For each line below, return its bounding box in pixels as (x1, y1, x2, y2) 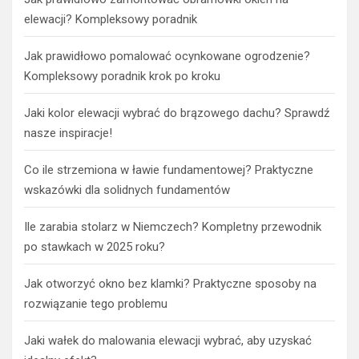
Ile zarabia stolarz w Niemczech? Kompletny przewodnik (24, 219, 321, 234)
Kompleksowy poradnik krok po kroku (24, 68, 220, 83)
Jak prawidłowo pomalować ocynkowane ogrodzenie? (24, 48, 310, 63)
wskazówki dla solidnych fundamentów (24, 182, 230, 197)
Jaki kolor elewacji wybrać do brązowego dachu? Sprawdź (24, 105, 329, 120)
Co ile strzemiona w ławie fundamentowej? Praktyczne (24, 162, 313, 177)
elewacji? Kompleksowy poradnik (24, 11, 197, 26)
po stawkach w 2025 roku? (24, 239, 165, 254)
